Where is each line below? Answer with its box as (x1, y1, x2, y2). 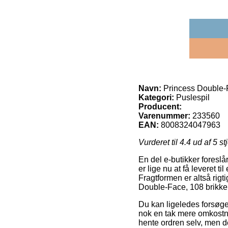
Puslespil (174, 93, 210, 102)
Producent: (138, 102, 182, 111)
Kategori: (138, 93, 174, 102)
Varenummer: (138, 111, 190, 120)
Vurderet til (138, 137, 180, 147)
